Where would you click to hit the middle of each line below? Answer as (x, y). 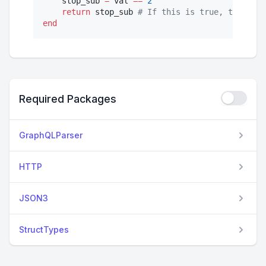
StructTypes (44, 230)
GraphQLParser (51, 135)
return (76, 12)
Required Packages (68, 99)
